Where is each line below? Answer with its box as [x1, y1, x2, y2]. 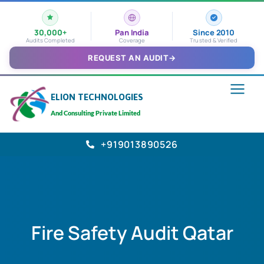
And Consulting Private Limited [51, 109, 141, 117]
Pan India [115, 27, 149, 38]
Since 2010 [193, 27, 235, 38]
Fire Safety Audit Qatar [31, 220, 233, 246]
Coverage [118, 37, 146, 44]
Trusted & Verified [190, 37, 237, 44]
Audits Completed [25, 37, 75, 44]
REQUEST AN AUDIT [88, 53, 169, 62]
